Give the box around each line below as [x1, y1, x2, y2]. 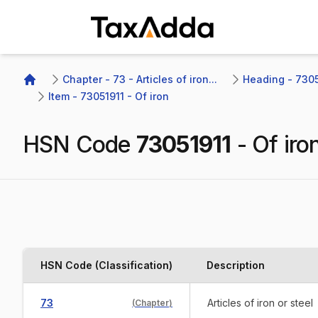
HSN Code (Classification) [40, 259, 172, 271]
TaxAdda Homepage [90, 41, 200, 56]
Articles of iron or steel [207, 297, 313, 309]
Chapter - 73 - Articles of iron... [62, 73, 217, 85]
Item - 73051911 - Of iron [48, 90, 169, 102]
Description [207, 259, 265, 271]
